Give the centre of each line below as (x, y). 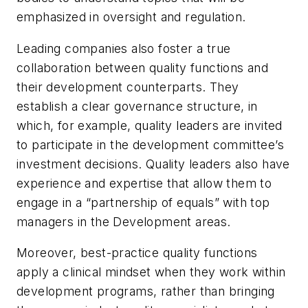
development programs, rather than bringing (146, 291)
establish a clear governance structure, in (137, 106)
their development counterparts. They (128, 87)
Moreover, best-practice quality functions (137, 253)
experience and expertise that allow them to (144, 183)
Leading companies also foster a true (124, 48)
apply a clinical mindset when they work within (151, 272)
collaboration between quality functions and (143, 67)
